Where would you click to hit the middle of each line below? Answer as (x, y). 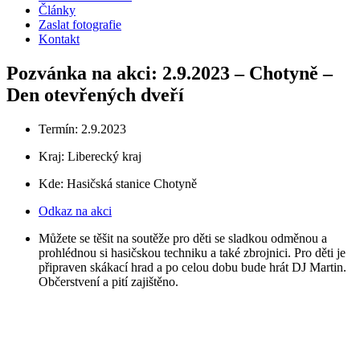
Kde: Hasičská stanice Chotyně (118, 183)
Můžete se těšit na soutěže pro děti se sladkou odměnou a (183, 238)
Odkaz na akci (75, 211)
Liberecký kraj (104, 156)
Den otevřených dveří (95, 94)
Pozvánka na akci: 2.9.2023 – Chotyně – (170, 73)
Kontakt (59, 39)
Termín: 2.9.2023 (82, 129)
